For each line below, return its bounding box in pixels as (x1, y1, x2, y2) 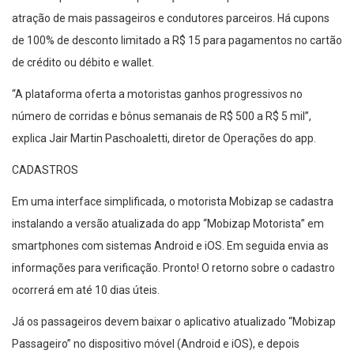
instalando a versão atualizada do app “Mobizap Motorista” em (12, 217, 324, 231)
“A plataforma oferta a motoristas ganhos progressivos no (12, 88, 303, 101)
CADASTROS (12, 164, 78, 177)
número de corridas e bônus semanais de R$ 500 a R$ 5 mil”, (12, 110, 311, 123)
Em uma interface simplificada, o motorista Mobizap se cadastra (12, 195, 333, 209)
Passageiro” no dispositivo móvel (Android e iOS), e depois (12, 337, 299, 351)
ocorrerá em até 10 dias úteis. (12, 284, 160, 297)
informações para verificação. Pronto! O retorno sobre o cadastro (12, 262, 335, 275)
